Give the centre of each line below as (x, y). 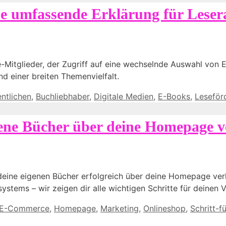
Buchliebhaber (63, 96)
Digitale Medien (124, 96)
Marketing (120, 209)
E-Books (174, 96)
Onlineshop (164, 209)
